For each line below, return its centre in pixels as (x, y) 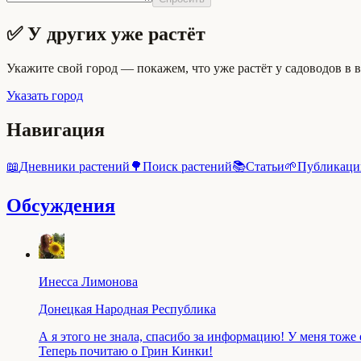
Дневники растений (75, 167)
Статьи (265, 167)
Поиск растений (187, 167)
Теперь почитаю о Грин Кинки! (126, 351)
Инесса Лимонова (88, 281)
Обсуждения (61, 205)
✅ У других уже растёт (106, 34)
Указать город (45, 96)
